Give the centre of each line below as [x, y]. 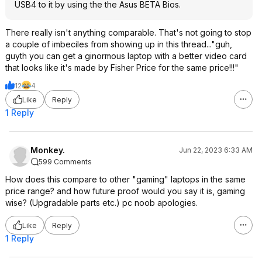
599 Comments [65, 162]
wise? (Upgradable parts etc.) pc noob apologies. [101, 203]
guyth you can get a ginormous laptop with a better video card [126, 56]
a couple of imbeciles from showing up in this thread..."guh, [119, 44]
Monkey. [48, 150]
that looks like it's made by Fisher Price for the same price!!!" [122, 68]
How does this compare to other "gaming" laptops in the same [125, 179]
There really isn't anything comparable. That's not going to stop [128, 32]
